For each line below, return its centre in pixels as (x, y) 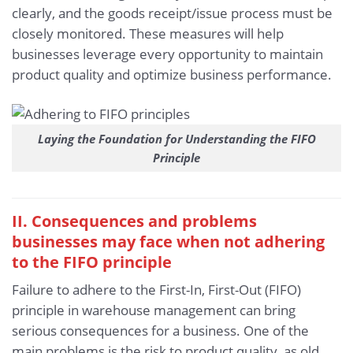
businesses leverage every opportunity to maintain (167, 54)
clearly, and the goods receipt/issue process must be (172, 13)
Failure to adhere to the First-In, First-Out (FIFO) (156, 290)
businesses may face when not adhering (168, 242)
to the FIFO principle (92, 262)
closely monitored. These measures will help (148, 34)
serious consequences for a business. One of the (160, 331)
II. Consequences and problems (134, 221)
